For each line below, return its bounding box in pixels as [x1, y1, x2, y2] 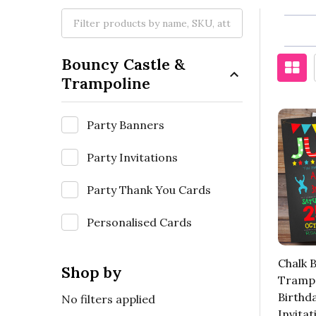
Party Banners [87, 117, 164, 132]
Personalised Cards [87, 214, 192, 229]
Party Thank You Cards [87, 182, 211, 197]
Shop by [61, 262, 122, 282]
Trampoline [61, 73, 150, 93]
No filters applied [61, 291, 155, 306]
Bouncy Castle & [61, 54, 186, 74]
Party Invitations [87, 150, 178, 164]
